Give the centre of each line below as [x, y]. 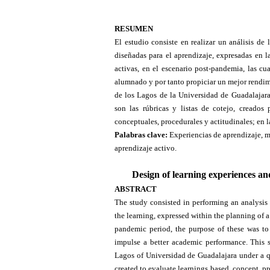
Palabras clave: [142, 134]
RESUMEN [134, 28]
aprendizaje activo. [146, 148]
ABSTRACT [145, 189]
